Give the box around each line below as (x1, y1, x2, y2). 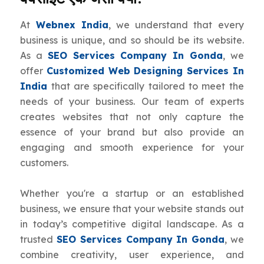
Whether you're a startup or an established (20, 187, 244, 200)
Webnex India (35, 19, 108, 31)
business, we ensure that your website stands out (20, 203, 244, 215)
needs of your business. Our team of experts (20, 95, 244, 108)
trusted (20, 233, 57, 246)
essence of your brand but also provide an (20, 126, 244, 138)
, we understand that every (108, 19, 244, 31)
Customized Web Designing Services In (47, 65, 244, 77)
